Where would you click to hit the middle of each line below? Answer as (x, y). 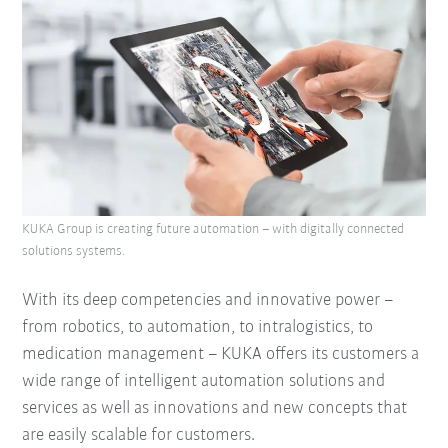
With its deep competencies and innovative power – (208, 300)
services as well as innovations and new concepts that (215, 408)
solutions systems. (74, 251)
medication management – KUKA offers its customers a (221, 354)
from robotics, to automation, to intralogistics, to (198, 327)
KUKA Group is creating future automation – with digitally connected (213, 229)
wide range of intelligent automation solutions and (204, 381)
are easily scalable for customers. (139, 435)
